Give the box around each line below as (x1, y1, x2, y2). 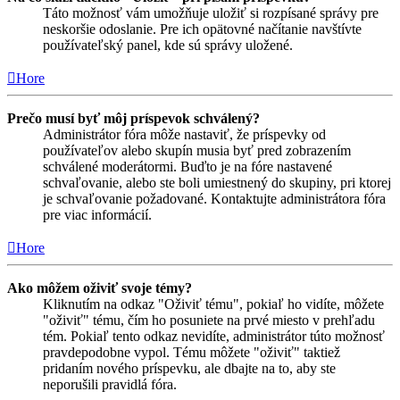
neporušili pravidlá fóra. (43, 376, 177, 392)
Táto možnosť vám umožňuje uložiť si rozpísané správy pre (43, 4, 379, 21)
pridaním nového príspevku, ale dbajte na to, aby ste (43, 360, 336, 376)
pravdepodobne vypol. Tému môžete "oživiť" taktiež (43, 344, 340, 360)
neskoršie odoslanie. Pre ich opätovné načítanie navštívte (43, 21, 362, 37)
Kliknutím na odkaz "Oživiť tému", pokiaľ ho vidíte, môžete (43, 296, 384, 312)
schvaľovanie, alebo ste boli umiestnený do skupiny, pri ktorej (43, 174, 391, 190)
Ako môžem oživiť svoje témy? (7, 279, 192, 296)
